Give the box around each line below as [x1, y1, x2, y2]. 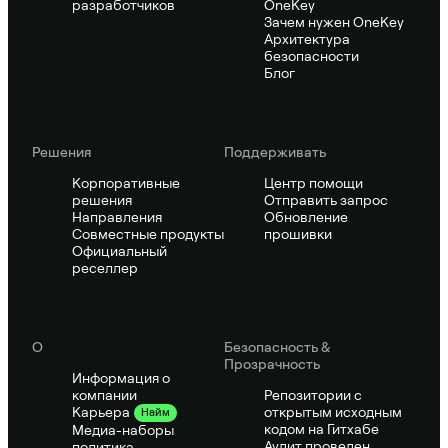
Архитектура [264, 30, 350, 47]
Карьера [72, 404, 130, 421]
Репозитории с [264, 386, 362, 403]
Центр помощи [264, 174, 363, 191]
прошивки [264, 225, 332, 242]
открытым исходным [264, 403, 402, 420]
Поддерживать [224, 143, 326, 160]
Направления [72, 208, 162, 225]
